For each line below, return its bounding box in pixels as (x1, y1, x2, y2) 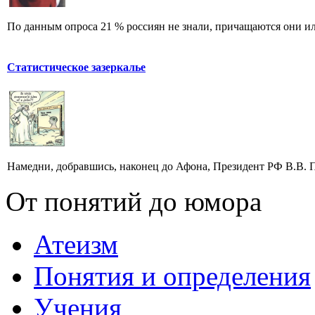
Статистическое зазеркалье (7, 60, 146, 73)
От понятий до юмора (6, 186, 262, 217)
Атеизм (34, 229, 118, 260)
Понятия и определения (34, 261, 311, 292)
